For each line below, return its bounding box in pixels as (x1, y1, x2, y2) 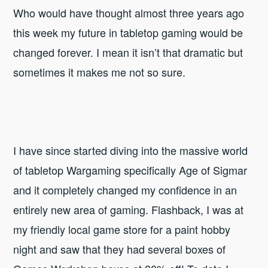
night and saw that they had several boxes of (13, 240, 226, 257)
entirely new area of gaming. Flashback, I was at (13, 201, 244, 217)
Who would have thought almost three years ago (13, 4, 245, 20)
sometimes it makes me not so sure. (13, 63, 186, 80)
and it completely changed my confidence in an (13, 181, 237, 197)
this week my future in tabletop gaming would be (13, 24, 243, 40)
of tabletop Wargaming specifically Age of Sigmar (13, 162, 248, 178)
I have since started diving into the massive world (13, 142, 248, 158)
